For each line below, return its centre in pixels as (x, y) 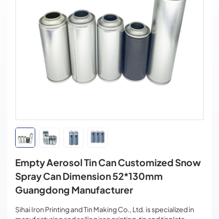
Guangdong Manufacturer (74, 190)
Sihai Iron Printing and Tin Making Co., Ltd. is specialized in (105, 209)
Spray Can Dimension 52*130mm (89, 176)
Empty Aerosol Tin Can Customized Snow (108, 163)
